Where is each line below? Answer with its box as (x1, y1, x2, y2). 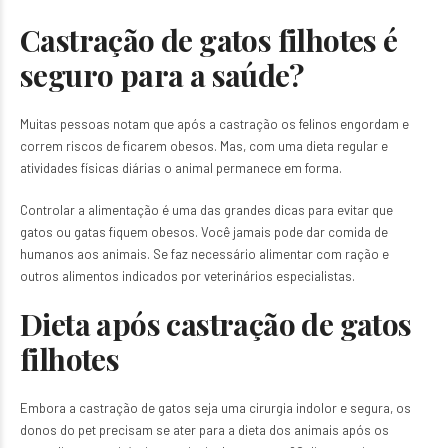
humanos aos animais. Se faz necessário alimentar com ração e (20, 246, 389, 262)
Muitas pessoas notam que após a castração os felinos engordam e (20, 116, 409, 132)
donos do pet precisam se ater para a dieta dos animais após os (20, 422, 389, 438)
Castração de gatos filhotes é (20, 20, 398, 60)
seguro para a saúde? (20, 55, 303, 95)
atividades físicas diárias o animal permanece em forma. (20, 160, 342, 176)
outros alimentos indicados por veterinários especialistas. (20, 268, 355, 284)
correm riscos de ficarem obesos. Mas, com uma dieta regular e (20, 138, 388, 154)
